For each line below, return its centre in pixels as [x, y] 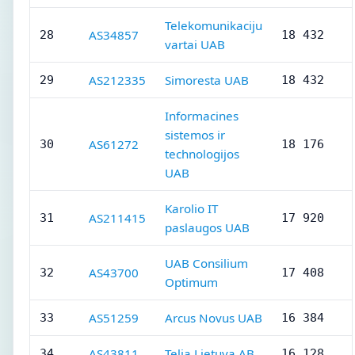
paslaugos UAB [207, 227]
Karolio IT [191, 208]
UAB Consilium [206, 263]
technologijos [202, 154]
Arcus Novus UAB [214, 318]
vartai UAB [195, 44]
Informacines [202, 116]
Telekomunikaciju [214, 25]
